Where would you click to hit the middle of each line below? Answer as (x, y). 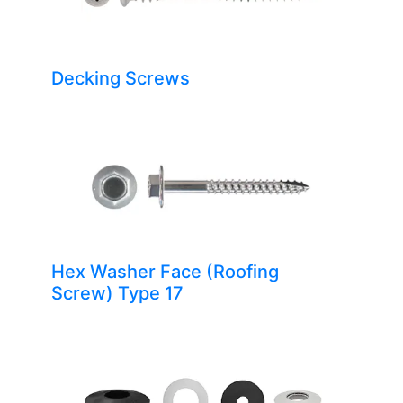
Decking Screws (120, 79)
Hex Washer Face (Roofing (165, 272)
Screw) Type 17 (117, 294)
